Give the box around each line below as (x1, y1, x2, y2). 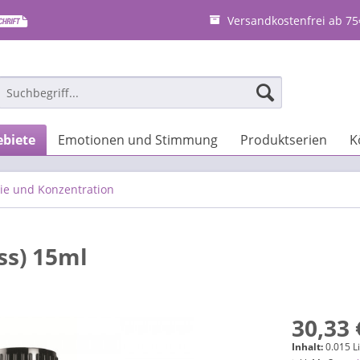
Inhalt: (292, 340, 326, 354)
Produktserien (240, 131, 327, 149)
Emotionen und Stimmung (58, 131, 218, 149)
